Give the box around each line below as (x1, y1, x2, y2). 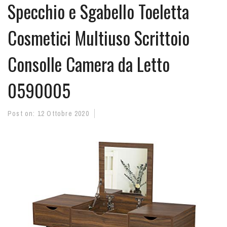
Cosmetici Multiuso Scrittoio (8, 24, 190, 51)
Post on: (8, 109, 37, 118)
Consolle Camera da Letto (8, 51, 170, 77)
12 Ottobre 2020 (37, 109, 89, 118)
